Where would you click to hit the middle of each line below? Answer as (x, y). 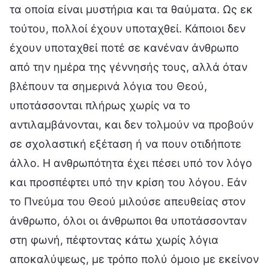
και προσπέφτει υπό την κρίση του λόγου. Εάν (128, 182)
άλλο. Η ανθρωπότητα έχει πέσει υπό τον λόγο (131, 163)
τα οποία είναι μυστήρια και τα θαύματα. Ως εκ (131, 9)
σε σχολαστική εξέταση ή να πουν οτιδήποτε (125, 144)
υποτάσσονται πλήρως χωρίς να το (100, 105)
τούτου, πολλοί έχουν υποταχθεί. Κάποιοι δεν (128, 28)
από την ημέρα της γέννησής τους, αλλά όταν (128, 67)
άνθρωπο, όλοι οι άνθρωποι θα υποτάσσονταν (128, 220)
